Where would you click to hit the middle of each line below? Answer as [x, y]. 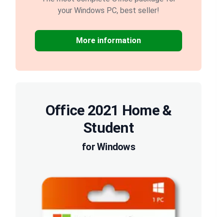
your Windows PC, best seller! [108, 11]
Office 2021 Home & [108, 110]
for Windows [108, 147]
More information [108, 41]
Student [108, 128]
